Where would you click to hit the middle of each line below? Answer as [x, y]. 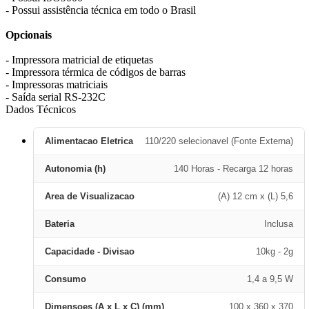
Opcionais [29, 35]
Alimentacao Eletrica [89, 141]
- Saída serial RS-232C [56, 97]
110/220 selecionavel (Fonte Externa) [219, 141]
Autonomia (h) [75, 169]
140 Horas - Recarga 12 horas [233, 169]
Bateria [60, 224]
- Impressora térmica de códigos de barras [96, 72]
